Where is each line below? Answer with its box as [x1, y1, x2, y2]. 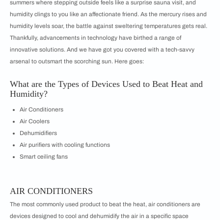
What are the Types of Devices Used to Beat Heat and [10, 79, 203, 89]
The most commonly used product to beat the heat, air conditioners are [10, 201, 200, 208]
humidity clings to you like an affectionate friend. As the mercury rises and [10, 11, 207, 18]
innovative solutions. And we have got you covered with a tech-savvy [10, 46, 194, 53]
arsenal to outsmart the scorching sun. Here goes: [10, 58, 144, 65]
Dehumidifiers [20, 130, 58, 137]
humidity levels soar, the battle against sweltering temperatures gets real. [10, 23, 207, 29]
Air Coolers [20, 118, 50, 125]
